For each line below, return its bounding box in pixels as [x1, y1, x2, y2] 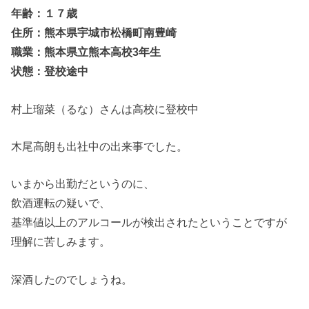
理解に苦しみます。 [11, 235, 111, 248]
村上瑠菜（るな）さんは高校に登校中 [11, 102, 199, 115]
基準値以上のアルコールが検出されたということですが [11, 216, 288, 229]
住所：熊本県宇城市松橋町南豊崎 [11, 26, 177, 39]
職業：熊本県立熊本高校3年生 [11, 46, 161, 59]
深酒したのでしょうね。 [11, 272, 133, 286]
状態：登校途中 [11, 65, 89, 78]
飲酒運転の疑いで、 [11, 197, 111, 210]
